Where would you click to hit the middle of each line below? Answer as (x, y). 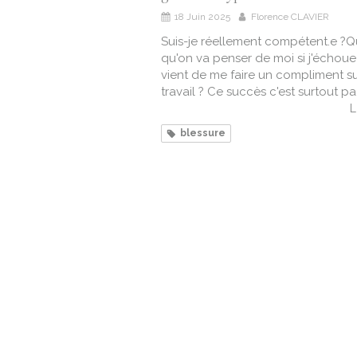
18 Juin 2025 (202, 17)
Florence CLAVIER (290, 17)
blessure (203, 133)
